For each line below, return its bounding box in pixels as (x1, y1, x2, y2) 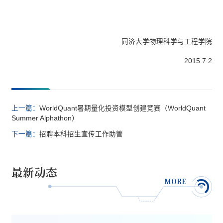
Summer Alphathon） (11, 114, 79, 122)
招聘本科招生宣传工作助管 (39, 130, 123, 138)
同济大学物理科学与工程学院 (121, 37, 212, 45)
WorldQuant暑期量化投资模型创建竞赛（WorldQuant (39, 105, 206, 112)
